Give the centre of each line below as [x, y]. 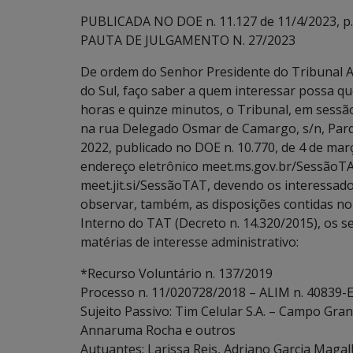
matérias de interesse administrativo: [190, 242]
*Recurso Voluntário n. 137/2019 [176, 273]
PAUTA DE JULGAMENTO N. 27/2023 [188, 40]
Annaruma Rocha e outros [158, 330]
